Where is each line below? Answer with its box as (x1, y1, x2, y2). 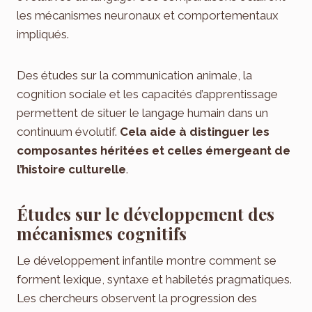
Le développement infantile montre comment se (17, 253, 276, 268)
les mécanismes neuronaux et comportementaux (17, 8, 279, 23)
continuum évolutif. (17, 125, 120, 139)
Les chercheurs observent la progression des (17, 291, 257, 306)
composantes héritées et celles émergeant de (17, 143, 290, 158)
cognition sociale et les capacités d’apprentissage (17, 87, 278, 102)
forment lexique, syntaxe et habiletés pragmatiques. (17, 272, 292, 287)
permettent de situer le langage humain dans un (17, 106, 268, 120)
